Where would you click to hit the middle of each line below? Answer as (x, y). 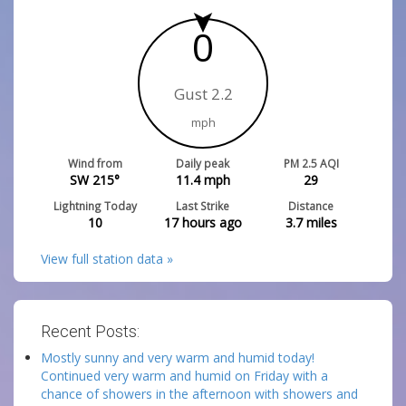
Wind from (95, 163)
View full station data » (107, 259)
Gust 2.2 (203, 94)
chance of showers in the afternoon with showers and (199, 394)
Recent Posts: (90, 331)
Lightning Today (95, 206)
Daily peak (203, 163)
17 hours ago (203, 222)
